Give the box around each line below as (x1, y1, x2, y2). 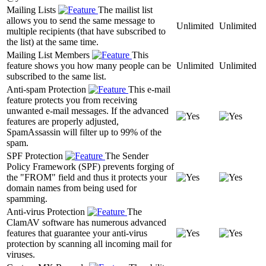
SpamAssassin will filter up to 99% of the (7, 126, 161, 137)
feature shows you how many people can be (7, 60, 171, 71)
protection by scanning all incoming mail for (7, 238, 172, 249)
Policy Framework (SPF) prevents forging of (7, 161, 174, 172)
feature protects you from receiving (7, 94, 137, 105)
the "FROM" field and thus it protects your (7, 172, 167, 182)
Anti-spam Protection (7, 84, 88, 94)
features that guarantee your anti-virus (7, 227, 147, 238)
